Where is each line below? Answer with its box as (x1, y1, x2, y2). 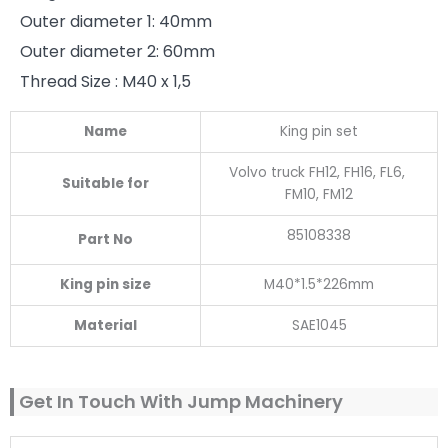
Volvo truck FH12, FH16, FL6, (229, 163, 409, 183)
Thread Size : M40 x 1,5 (20, 70, 191, 94)
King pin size (60, 275, 151, 295)
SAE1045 (291, 316, 347, 336)
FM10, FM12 (285, 185, 353, 205)
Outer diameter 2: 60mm (20, 40, 215, 64)
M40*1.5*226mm (264, 275, 374, 295)
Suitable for (62, 174, 149, 194)
